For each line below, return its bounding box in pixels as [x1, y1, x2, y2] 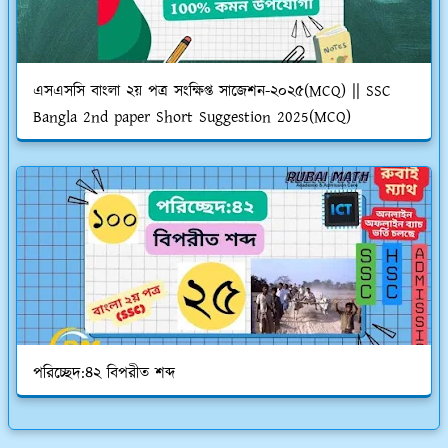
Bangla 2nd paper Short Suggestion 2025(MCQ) [33, 105, 351, 129]
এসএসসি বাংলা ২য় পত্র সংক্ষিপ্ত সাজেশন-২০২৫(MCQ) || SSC [33, 79, 391, 103]
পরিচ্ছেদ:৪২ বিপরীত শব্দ [33, 361, 175, 385]
